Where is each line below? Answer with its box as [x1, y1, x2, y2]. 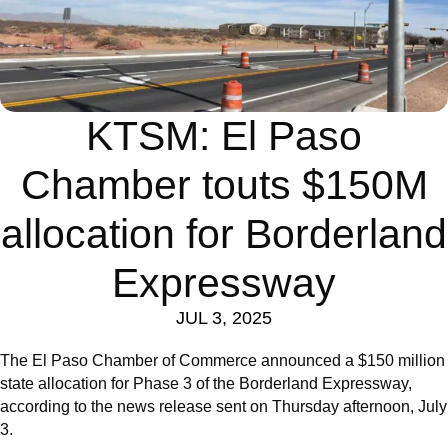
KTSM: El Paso [86, 112, 362, 159]
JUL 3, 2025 [176, 307, 272, 328]
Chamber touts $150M [20, 161, 428, 208]
